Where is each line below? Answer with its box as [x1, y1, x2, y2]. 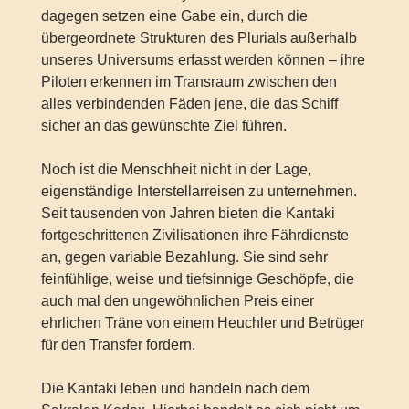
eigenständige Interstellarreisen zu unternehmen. [40, 184, 357, 200]
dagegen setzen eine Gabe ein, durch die [40, 8, 308, 25]
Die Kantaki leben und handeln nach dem [40, 381, 309, 397]
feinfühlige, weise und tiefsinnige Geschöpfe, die [40, 271, 354, 288]
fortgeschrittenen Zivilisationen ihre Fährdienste [40, 227, 349, 244]
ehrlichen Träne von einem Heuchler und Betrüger [40, 315, 364, 331]
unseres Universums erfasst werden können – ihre [40, 52, 365, 68]
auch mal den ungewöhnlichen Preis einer [40, 293, 314, 309]
